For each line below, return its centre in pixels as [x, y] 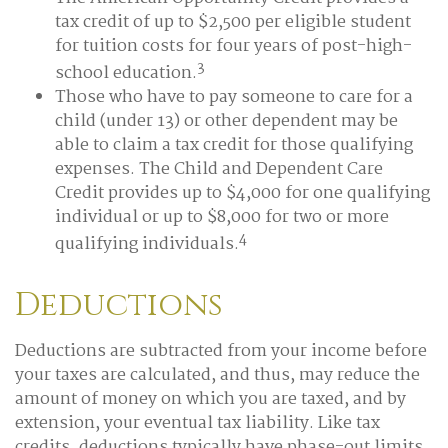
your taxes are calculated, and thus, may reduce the [217, 376]
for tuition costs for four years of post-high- [233, 46]
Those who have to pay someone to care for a [234, 97]
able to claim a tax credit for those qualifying [234, 145]
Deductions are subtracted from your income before [221, 352]
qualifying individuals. [147, 245]
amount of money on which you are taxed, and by [210, 400]
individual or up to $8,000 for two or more [222, 217]
